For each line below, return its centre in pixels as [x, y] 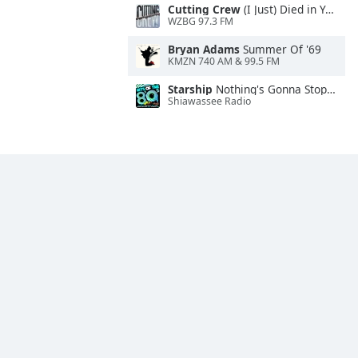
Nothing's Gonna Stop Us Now [270, 89]
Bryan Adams [204, 49]
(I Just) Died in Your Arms [283, 9]
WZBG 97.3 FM [201, 22]
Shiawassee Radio [209, 101]
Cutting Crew [204, 9]
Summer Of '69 [280, 49]
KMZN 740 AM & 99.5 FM [224, 62]
